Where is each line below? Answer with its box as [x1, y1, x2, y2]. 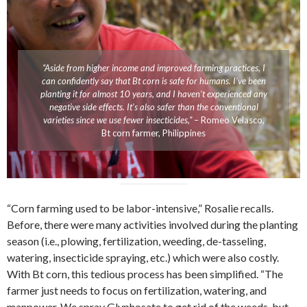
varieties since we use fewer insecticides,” [42, 114, 192, 125]
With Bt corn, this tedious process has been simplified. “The [7, 267, 283, 280]
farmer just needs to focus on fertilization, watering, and [7, 283, 267, 297]
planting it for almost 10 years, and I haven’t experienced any [40, 88, 267, 99]
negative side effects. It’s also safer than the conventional [49, 101, 258, 112]
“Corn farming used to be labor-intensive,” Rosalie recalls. [7, 201, 273, 214]
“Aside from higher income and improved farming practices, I [42, 62, 265, 73]
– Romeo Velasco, [191, 114, 265, 125]
